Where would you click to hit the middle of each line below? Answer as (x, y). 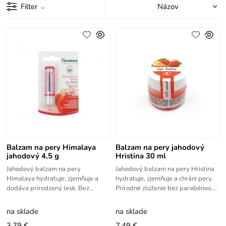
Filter (29, 7)
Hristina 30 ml (140, 156)
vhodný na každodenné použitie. (162, 198)
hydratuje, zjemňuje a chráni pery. (164, 179)
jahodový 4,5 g (33, 156)
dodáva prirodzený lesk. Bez (48, 188)
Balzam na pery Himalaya (51, 148)
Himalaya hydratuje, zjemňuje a (53, 179)
